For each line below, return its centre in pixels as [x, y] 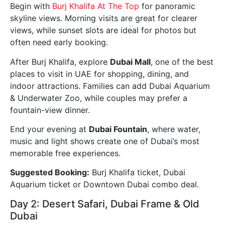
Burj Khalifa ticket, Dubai [137, 173]
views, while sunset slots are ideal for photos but [103, 30]
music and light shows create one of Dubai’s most [105, 141]
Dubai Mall [130, 62]
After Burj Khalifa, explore [60, 62]
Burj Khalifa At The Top [96, 6]
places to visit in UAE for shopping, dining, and [99, 74]
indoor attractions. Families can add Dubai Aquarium [110, 86]
